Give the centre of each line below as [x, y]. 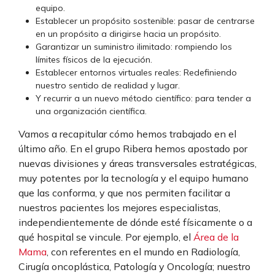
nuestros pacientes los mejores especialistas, [119, 207]
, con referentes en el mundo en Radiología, [143, 251]
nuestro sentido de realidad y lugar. [108, 85]
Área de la [216, 237]
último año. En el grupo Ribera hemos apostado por [133, 148]
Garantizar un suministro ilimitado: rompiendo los [134, 46]
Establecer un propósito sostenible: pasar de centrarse [145, 21]
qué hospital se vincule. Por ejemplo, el [106, 237]
